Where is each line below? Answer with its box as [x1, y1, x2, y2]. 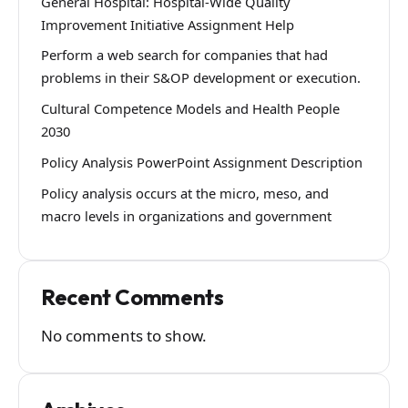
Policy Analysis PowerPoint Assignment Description [41, 153, 362, 172]
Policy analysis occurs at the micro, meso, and [41, 183, 329, 202]
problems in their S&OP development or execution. [41, 68, 361, 87]
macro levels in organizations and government [41, 206, 331, 225]
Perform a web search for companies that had [41, 46, 328, 65]
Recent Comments [41, 282, 224, 311]
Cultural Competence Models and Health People [41, 99, 340, 118]
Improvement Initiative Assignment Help [41, 15, 294, 34]
